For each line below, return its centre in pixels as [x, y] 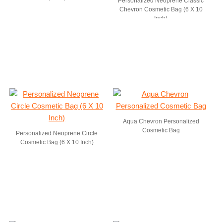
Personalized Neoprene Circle [57, 133]
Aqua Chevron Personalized [161, 121]
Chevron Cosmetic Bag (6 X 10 [161, 9]
